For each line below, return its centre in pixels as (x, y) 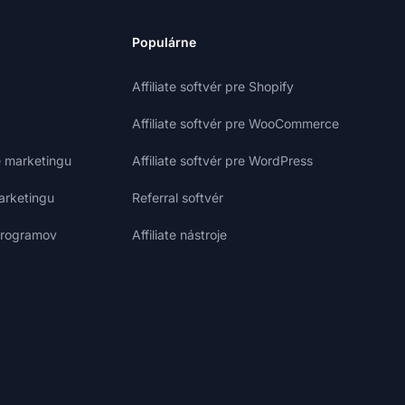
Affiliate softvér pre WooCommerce (235, 123)
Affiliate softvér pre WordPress (222, 160)
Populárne (164, 42)
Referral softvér (178, 198)
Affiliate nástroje (179, 235)
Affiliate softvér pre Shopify (213, 86)
